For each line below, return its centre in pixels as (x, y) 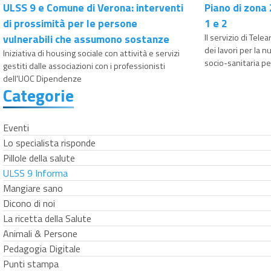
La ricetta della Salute (47, 218)
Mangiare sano (33, 188)
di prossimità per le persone (70, 23)
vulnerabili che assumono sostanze (86, 39)
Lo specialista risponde (49, 142)
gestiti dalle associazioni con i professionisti (84, 66)
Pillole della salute (39, 158)
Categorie (38, 95)
